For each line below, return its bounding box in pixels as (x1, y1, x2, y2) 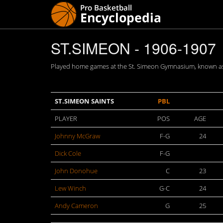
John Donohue (55, 166, 98, 175)
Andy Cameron (55, 201, 98, 210)
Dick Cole (55, 149, 81, 158)
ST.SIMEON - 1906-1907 (51, 37, 216, 59)
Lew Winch (55, 184, 86, 193)
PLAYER (55, 114, 77, 123)
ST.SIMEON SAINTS (55, 97, 114, 106)
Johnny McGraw (55, 131, 100, 140)
